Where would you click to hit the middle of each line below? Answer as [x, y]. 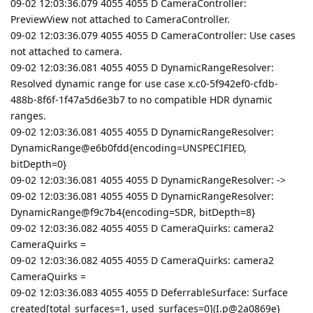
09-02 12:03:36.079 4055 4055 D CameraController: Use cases [153, 35]
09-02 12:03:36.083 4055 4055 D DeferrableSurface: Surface [149, 292]
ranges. [28, 115]
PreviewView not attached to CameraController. [120, 19]
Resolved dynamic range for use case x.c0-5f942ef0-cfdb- [144, 83]
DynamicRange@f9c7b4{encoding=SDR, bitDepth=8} [133, 212]
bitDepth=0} [38, 163]
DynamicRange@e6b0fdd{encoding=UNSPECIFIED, [129, 147]
